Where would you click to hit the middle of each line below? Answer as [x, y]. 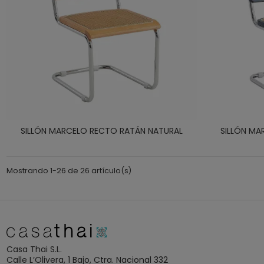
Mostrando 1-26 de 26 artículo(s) [69, 170]
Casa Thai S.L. [34, 250]
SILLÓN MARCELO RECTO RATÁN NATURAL [101, 131]
